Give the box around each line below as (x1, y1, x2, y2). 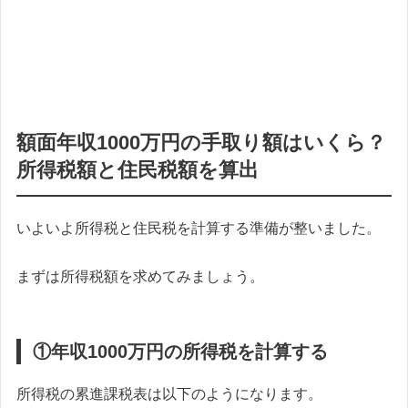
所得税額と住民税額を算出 (16, 158, 259, 181)
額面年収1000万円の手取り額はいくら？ (16, 130, 386, 154)
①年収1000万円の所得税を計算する (33, 342, 328, 362)
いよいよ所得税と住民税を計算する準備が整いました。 (16, 219, 381, 236)
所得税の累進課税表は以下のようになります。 (16, 386, 322, 403)
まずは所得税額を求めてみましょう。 (16, 269, 264, 285)
